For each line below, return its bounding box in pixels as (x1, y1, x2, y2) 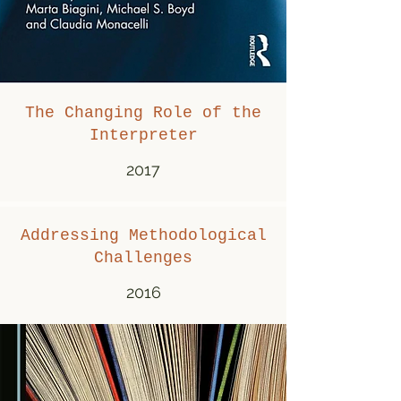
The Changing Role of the (25, 104, 261, 122)
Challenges (94, 249, 192, 267)
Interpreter (89, 126, 198, 144)
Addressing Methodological (20, 226, 267, 244)
